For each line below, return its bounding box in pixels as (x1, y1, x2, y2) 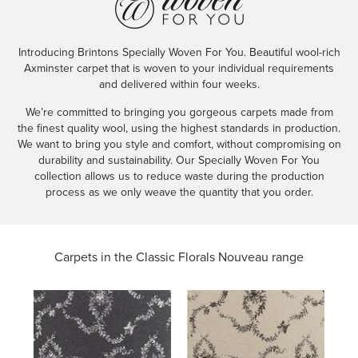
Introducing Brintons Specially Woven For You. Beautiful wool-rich (18, 46, 340, 59)
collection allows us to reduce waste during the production (34, 169, 324, 183)
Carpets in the (54, 249, 136, 265)
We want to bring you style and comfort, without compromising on (17, 137, 341, 151)
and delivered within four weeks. (98, 78, 260, 91)
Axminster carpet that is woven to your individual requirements (24, 62, 334, 75)
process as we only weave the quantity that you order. (45, 185, 313, 199)
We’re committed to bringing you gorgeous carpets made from (25, 105, 333, 119)
